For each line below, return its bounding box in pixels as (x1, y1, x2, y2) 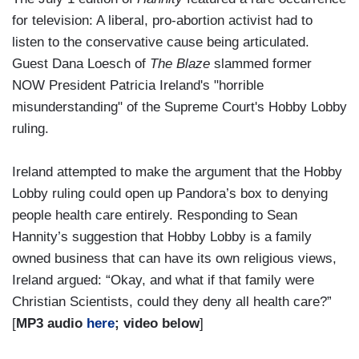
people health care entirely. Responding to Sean (12, 208, 297, 224)
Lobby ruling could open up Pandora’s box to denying (12, 186, 328, 202)
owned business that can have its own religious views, (12, 251, 337, 267)
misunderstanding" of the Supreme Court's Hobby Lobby (12, 99, 347, 115)
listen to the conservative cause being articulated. (12, 34, 309, 50)
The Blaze (150, 56, 210, 72)
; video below (115, 316, 200, 332)
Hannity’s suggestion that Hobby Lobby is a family (12, 229, 312, 245)
